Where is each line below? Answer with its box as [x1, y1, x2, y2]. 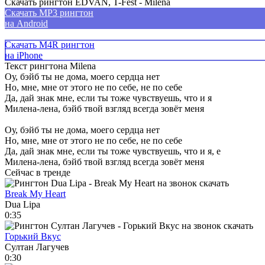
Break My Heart [5, 188, 66, 199]
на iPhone [5, 50, 43, 60]
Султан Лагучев [5, 241, 69, 252]
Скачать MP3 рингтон [5, 7, 93, 18]
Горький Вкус [5, 231, 61, 241]
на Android [5, 18, 48, 28]
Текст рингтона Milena [5, 60, 96, 71]
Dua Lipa [5, 199, 40, 209]
